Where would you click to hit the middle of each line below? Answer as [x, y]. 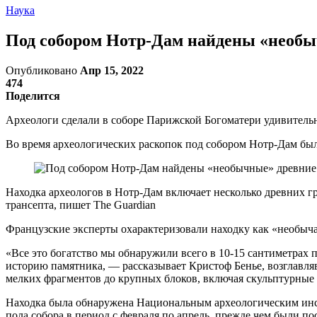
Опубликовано [43, 70]
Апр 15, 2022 [112, 70]
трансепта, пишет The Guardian [81, 204]
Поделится [33, 96]
